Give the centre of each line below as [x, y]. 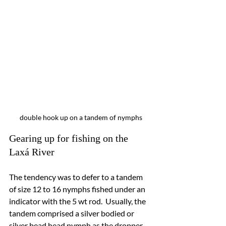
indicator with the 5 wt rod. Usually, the [78, 201]
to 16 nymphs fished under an [95, 189]
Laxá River [32, 152]
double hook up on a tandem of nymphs [81, 117]
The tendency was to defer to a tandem [77, 177]
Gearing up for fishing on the [70, 138]
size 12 [30, 189]
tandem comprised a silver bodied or [72, 213]
